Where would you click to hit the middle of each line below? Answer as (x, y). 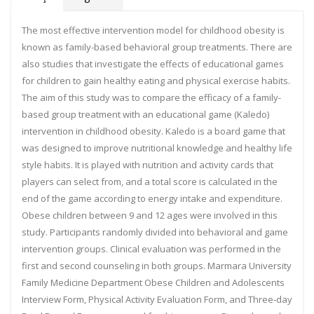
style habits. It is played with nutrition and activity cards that (148, 165)
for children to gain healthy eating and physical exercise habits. (156, 81)
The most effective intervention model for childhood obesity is (153, 30)
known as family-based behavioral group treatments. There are (157, 47)
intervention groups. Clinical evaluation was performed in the (151, 249)
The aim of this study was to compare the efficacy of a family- (151, 97)
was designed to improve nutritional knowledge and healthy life (157, 148)
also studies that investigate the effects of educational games (153, 64)
